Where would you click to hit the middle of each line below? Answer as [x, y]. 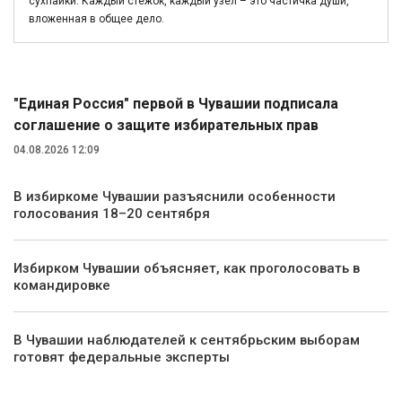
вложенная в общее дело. [96, 19]
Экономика [53, 379]
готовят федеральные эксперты [122, 358]
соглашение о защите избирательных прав [166, 126]
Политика [49, 48]
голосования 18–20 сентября [112, 214]
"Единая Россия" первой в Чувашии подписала [176, 104]
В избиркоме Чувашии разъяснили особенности [175, 197]
